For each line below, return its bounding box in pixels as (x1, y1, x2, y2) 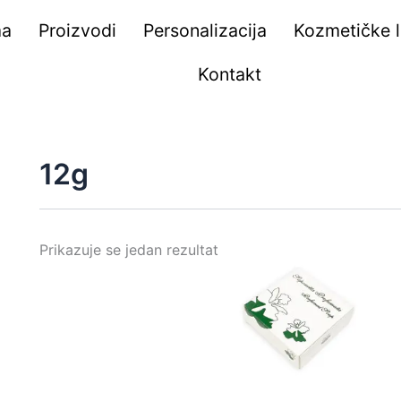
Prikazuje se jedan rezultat (39, 241, 218, 260)
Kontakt (197, 64, 261, 85)
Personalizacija (143, 20, 267, 41)
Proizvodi (38, 20, 116, 41)
